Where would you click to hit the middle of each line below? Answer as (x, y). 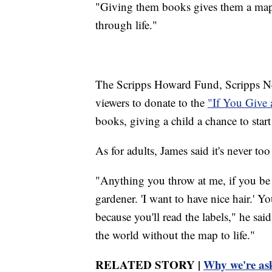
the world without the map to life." (175, 235)
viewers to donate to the (151, 103)
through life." (126, 25)
